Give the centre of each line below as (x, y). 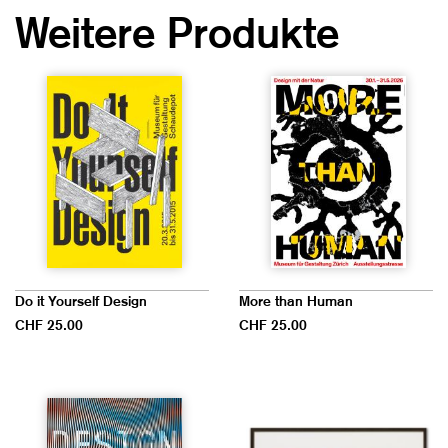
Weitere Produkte (177, 32)
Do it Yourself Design (81, 300)
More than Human (296, 300)
